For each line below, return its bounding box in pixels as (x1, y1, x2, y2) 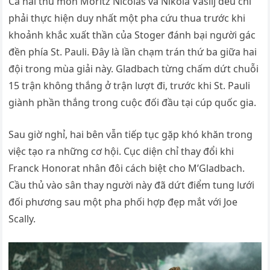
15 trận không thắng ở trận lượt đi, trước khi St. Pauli (8, 79, 251, 92)
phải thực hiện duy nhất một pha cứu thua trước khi (8, 11, 246, 25)
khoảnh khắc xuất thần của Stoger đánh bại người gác (8, 28, 256, 42)
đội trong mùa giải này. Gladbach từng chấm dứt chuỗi (8, 62, 259, 75)
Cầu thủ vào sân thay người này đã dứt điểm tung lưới (8, 178, 255, 192)
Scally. (8, 212, 36, 225)
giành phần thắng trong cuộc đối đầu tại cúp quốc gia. (8, 96, 257, 109)
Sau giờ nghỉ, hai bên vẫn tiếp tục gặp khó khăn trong (8, 128, 253, 141)
